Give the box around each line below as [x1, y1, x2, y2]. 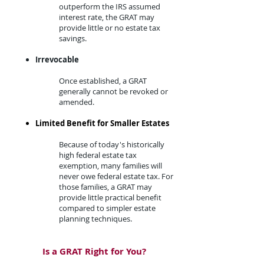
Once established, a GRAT [59, 75, 147, 86]
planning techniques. [59, 213, 132, 224]
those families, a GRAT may [59, 181, 152, 192]
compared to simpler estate [59, 203, 156, 213]
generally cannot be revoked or [59, 86, 168, 97]
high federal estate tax [59, 150, 137, 160]
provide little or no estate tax [59, 22, 160, 33]
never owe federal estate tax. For [59, 171, 173, 181]
